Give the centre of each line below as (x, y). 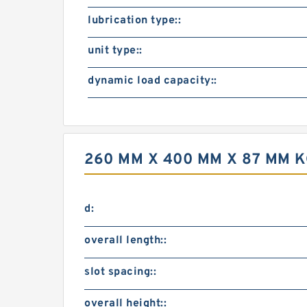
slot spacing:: (120, 272)
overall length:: (125, 241)
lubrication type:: (134, 21)
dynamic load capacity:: (152, 81)
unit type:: (115, 51)
